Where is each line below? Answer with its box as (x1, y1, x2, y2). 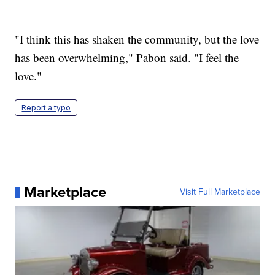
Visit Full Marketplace (179, 185, 260, 199)
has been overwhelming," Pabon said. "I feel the (15, 50, 239, 66)
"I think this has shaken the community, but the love (15, 31, 260, 47)
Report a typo (21, 103, 71, 113)
